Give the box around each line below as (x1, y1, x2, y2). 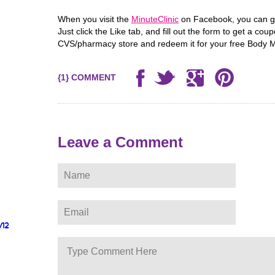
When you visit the (58, 14, 131, 24)
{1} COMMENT (58, 72, 116, 82)
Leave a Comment (58, 134, 183, 150)
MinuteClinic (131, 14, 179, 24)
